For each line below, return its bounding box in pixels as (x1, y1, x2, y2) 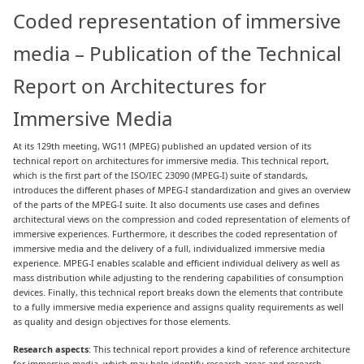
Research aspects (13, 343, 89, 356)
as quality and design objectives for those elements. (13, 314, 232, 327)
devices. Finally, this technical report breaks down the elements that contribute (13, 285, 344, 298)
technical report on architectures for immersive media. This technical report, (13, 154, 330, 167)
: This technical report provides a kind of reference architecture (89, 343, 351, 356)
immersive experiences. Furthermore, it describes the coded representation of (13, 227, 338, 240)
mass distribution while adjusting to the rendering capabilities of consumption (13, 271, 344, 284)
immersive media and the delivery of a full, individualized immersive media (13, 241, 326, 254)
